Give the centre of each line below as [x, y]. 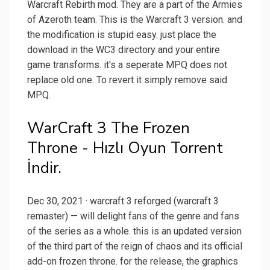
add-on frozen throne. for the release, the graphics [133, 262]
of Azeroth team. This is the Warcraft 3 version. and [135, 20]
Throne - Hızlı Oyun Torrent [125, 148]
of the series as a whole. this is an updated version [134, 231]
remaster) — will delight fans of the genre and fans [133, 216]
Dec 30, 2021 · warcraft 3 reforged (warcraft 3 [123, 201]
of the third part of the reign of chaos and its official [135, 246]
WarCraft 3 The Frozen [108, 128]
